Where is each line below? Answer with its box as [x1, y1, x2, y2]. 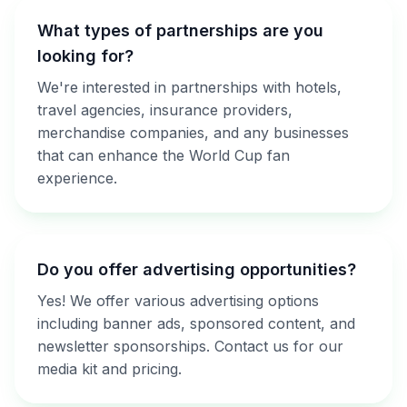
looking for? [37, 46, 134, 65]
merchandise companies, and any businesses [37, 124, 349, 142]
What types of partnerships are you [37, 21, 323, 40]
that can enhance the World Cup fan [37, 146, 290, 164]
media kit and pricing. [37, 360, 182, 378]
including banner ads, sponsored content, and [37, 314, 355, 333]
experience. [37, 169, 117, 187]
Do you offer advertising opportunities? [37, 260, 356, 279]
